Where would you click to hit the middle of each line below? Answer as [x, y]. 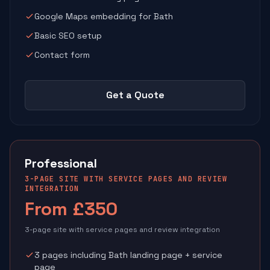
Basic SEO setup [68, 36]
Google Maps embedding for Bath [104, 16]
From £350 [71, 209]
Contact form [62, 55]
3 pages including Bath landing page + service [128, 255]
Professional [61, 163]
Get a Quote [135, 95]
